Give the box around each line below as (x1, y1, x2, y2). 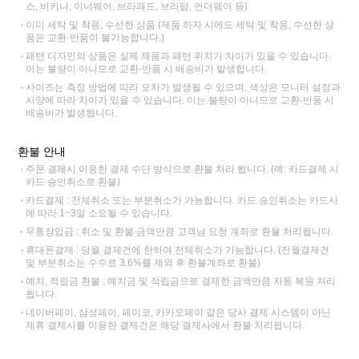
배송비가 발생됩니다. (26, 107, 118, 119)
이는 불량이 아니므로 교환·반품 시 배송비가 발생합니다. (26, 63, 268, 75)
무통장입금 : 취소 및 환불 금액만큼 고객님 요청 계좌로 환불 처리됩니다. (26, 225, 334, 237)
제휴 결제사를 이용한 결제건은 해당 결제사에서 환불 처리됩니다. (26, 319, 305, 331)
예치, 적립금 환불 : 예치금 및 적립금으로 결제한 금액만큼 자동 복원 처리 (26, 275, 337, 287)
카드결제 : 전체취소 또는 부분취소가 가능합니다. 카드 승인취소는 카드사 (26, 194, 339, 206)
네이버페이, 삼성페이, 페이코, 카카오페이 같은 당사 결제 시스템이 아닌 (26, 306, 332, 318)
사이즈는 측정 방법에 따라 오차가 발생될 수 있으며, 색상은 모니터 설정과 (26, 81, 341, 93)
